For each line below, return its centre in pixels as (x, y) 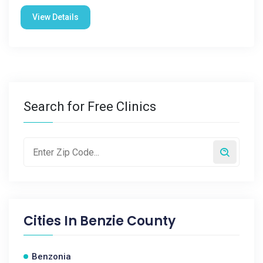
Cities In (52, 221)
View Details (55, 17)
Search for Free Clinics (90, 107)
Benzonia (51, 257)
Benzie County (128, 221)
